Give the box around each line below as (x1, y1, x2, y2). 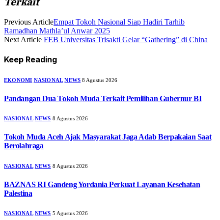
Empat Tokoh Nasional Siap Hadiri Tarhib (54, 18, 185, 27)
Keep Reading (4, 55, 57, 65)
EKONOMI (4, 77, 32, 83)
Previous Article (4, 18, 54, 27)
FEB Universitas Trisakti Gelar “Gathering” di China (44, 35, 208, 44)
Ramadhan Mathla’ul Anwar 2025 (4, 27, 110, 35)
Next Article (4, 35, 44, 44)
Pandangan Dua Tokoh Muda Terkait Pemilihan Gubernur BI (4, 94, 202, 103)
